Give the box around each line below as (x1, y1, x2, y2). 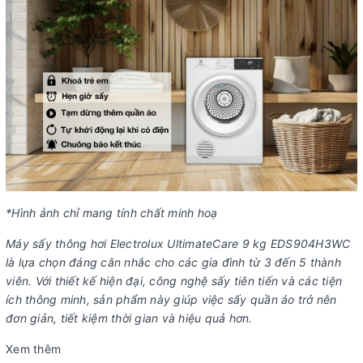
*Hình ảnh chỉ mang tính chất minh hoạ (6, 206, 218, 220)
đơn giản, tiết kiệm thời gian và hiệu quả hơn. (6, 311, 253, 326)
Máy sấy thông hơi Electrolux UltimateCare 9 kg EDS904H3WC (6, 237, 351, 251)
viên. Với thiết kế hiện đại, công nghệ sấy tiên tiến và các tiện (6, 274, 342, 288)
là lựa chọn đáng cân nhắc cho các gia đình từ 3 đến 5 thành (6, 255, 341, 270)
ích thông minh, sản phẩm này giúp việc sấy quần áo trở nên (6, 293, 337, 307)
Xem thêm (6, 342, 61, 357)
